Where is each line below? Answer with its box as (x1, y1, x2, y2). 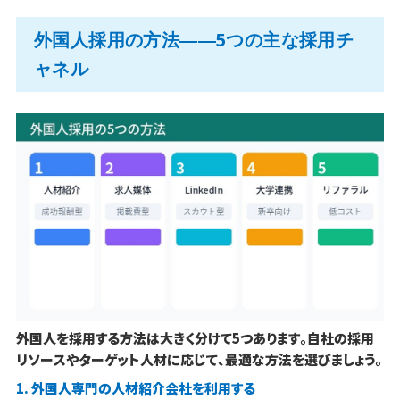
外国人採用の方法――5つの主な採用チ (33, 28, 354, 53)
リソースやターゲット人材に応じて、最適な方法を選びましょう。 (15, 350, 382, 370)
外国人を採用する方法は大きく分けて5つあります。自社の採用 (15, 329, 374, 348)
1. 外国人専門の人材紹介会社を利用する (15, 379, 255, 398)
